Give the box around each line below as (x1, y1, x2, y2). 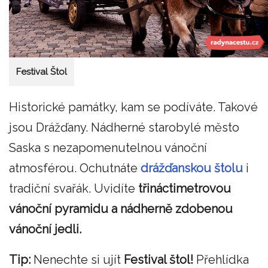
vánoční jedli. (9, 221, 81, 236)
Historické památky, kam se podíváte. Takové (9, 99, 258, 114)
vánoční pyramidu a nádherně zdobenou (9, 201, 233, 216)
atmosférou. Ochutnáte (9, 160, 141, 175)
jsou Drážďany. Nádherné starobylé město (9, 120, 239, 135)
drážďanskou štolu (141, 160, 243, 175)
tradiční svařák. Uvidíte (9, 181, 138, 196)
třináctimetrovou (138, 181, 231, 196)
